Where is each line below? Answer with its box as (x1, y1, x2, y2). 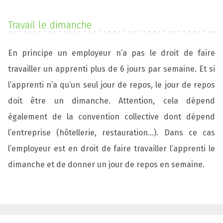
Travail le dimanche (8, 18, 92, 31)
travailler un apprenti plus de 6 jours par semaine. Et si (8, 64, 215, 74)
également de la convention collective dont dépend (8, 111, 215, 121)
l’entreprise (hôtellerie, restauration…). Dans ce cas (8, 127, 215, 137)
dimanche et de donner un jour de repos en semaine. (8, 159, 205, 169)
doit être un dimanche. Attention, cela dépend (8, 96, 215, 106)
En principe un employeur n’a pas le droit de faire (8, 48, 215, 58)
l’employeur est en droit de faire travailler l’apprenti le (8, 143, 215, 153)
